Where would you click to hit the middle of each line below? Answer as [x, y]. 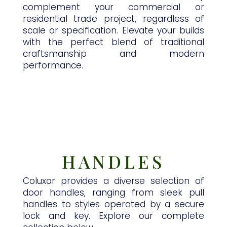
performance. [53, 66]
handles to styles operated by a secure [113, 204]
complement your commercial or [113, 7]
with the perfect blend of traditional [113, 42]
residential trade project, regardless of [113, 19]
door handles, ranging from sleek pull [113, 193]
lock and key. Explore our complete [113, 216]
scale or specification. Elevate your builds [113, 31]
